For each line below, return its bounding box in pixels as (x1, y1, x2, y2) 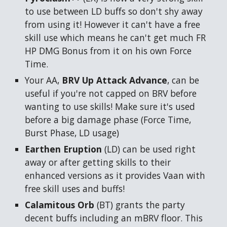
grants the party (113, 199, 185, 211)
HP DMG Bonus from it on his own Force (25, 45, 192, 57)
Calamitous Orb (25, 199, 97, 211)
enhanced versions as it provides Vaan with (25, 169, 206, 182)
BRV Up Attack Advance (62, 74, 168, 87)
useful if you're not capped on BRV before (25, 87, 197, 100)
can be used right (120, 143, 196, 156)
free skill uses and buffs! (25, 182, 125, 195)
